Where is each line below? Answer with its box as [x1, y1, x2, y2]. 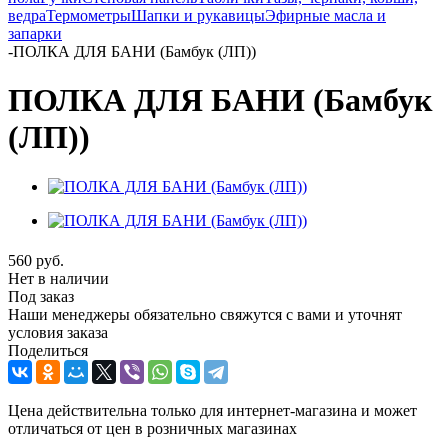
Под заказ [8, 287, 74, 305]
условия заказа [8, 323, 108, 341]
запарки [8, 25, 62, 42]
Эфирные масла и [265, 7, 386, 24]
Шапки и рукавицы [131, 7, 265, 24]
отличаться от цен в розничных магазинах [8, 419, 297, 437]
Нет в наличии [8, 269, 109, 287]
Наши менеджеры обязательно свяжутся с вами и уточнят [8, 305, 402, 323]
